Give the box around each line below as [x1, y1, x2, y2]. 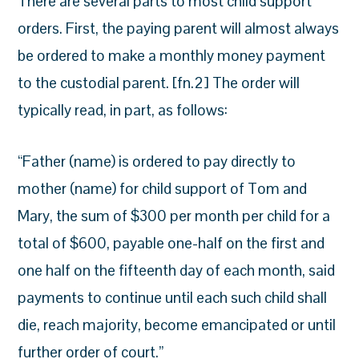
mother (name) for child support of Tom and [18, 179, 308, 199]
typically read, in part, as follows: [18, 100, 228, 120]
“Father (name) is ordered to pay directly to [18, 151, 296, 171]
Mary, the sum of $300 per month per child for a [18, 206, 331, 226]
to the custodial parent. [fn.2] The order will [18, 73, 301, 93]
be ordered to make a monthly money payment [18, 46, 326, 66]
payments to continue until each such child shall [18, 288, 328, 308]
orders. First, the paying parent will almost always [18, 18, 340, 38]
